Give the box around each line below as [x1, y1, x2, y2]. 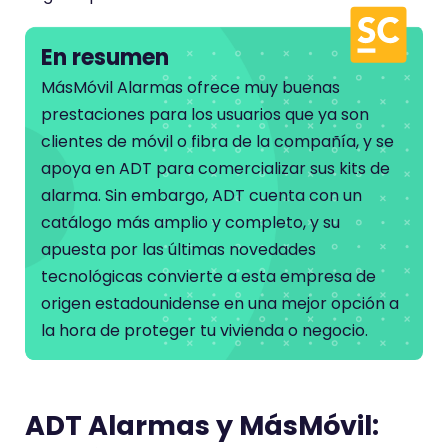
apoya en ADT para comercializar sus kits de [41, 157, 390, 180]
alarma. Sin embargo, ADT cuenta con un [41, 184, 362, 207]
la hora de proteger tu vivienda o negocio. [41, 319, 368, 342]
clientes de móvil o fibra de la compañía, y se [41, 130, 394, 153]
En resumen [41, 42, 169, 73]
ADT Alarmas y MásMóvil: [25, 407, 379, 444]
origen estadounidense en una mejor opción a [41, 292, 399, 315]
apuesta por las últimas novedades [41, 238, 316, 261]
